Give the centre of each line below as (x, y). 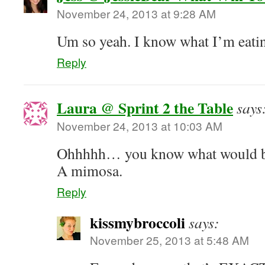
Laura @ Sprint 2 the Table (145, 108)
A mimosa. (90, 170)
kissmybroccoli (138, 222)
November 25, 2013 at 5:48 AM (169, 240)
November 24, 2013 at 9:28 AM (136, 13)
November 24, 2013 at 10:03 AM (140, 126)
